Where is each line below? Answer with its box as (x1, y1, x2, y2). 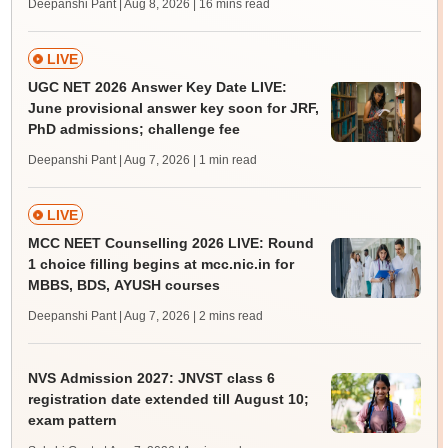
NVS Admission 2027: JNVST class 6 (27, 370, 275, 387)
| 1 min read (192, 153, 257, 168)
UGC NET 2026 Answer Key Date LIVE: (27, 79, 287, 96)
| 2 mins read (192, 309, 263, 324)
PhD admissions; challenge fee (27, 121, 240, 138)
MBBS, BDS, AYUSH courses (27, 277, 220, 294)
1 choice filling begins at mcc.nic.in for (27, 256, 294, 273)
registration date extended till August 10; (27, 391, 309, 408)
